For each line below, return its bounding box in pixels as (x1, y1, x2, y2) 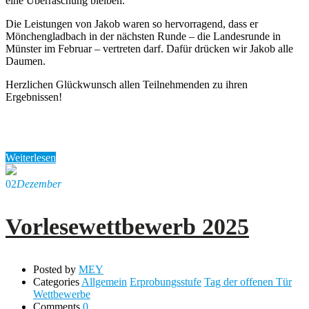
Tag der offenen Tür (204, 275, 292, 288)
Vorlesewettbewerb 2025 (6, 213, 249, 239)
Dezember (17, 177, 61, 190)
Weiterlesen (6, 151, 56, 163)
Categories (33, 275, 79, 288)
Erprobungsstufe (130, 275, 201, 288)
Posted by (33, 263, 76, 275)
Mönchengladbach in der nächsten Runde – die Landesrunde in (6, 30, 281, 42)
